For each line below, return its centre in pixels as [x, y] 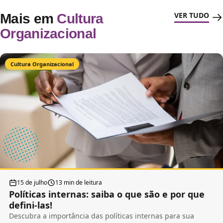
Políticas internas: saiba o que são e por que [107, 194]
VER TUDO [192, 15]
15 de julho [32, 183]
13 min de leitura [79, 183]
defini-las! [31, 205]
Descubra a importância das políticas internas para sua [102, 216]
